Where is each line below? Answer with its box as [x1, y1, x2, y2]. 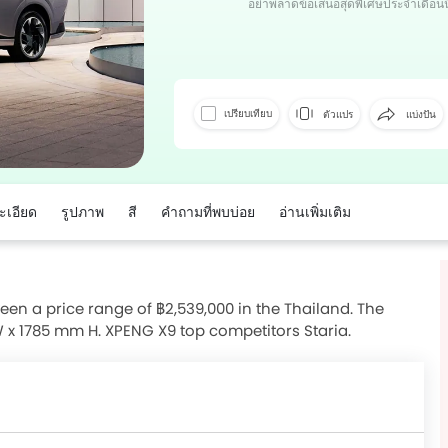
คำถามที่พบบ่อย [161, 202, 255, 222]
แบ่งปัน [403, 106, 436, 122]
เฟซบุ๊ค [374, 44, 404, 60]
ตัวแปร [320, 106, 353, 122]
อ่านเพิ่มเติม [279, 202, 351, 222]
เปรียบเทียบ [224, 106, 272, 122]
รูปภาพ [61, 202, 104, 222]
